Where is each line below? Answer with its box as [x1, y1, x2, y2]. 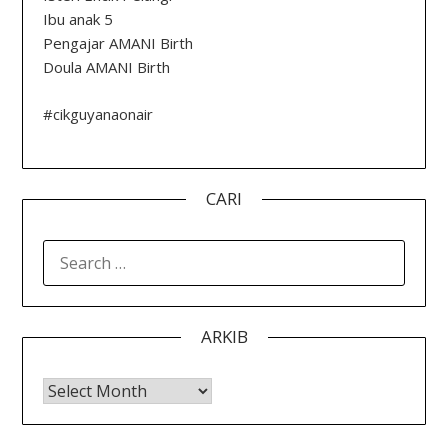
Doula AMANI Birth [43, 57, 171, 77]
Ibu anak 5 [43, 9, 114, 29]
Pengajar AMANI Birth [43, 33, 194, 53]
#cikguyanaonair [43, 103, 154, 124]
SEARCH [42, 241, 100, 261]
